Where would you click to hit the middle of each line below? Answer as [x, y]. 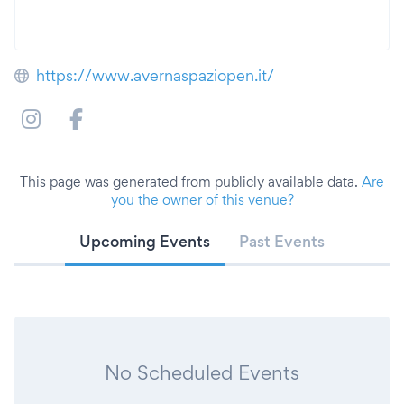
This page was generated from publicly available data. [191, 182]
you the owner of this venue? [202, 200]
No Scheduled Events [202, 372]
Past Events [282, 241]
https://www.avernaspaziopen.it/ [155, 75]
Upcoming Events [145, 241]
